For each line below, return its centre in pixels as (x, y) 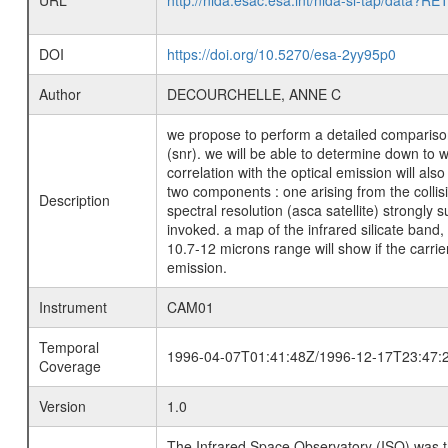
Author (59, 94)
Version (62, 406)
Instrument (72, 307)
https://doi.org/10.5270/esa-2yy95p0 (281, 54)
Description (74, 200)
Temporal (68, 347)
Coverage (69, 366)
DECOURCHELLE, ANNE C (253, 94)
